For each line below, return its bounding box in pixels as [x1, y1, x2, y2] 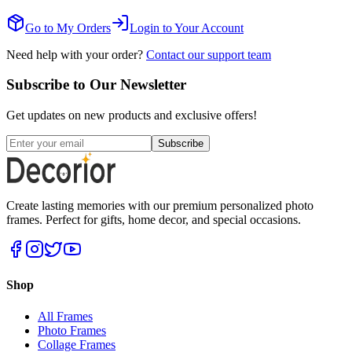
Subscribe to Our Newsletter [6, 76, 186, 93]
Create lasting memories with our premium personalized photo [6, 199, 313, 213]
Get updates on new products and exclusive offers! [6, 108, 257, 123]
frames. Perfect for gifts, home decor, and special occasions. [6, 213, 301, 227]
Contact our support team [146, 47, 271, 61]
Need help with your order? [6, 47, 143, 61]
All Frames [38, 309, 93, 323]
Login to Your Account [130, 20, 244, 35]
